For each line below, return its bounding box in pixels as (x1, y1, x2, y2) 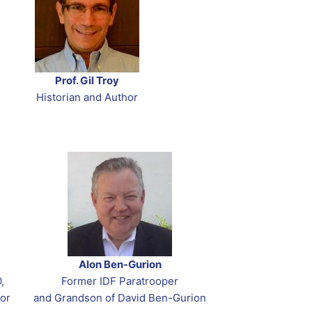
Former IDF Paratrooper (61, 274, 178, 288)
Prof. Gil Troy (55, 74, 120, 88)
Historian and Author (36, 91, 139, 104)
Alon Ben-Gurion (78, 257, 162, 271)
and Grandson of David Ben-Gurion (33, 290, 206, 304)
